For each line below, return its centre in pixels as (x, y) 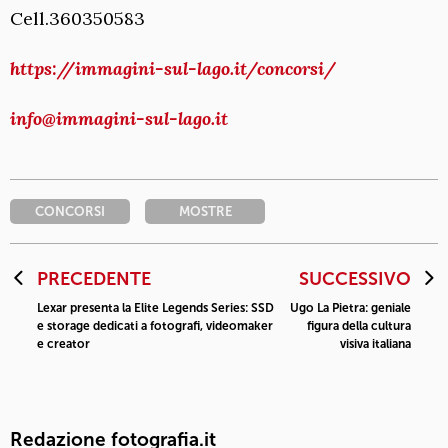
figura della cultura (359, 326)
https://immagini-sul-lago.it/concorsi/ (173, 69)
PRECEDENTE (94, 279)
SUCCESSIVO (355, 279)
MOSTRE (205, 212)
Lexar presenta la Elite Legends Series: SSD (155, 308)
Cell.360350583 (77, 19)
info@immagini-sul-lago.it (119, 119)
